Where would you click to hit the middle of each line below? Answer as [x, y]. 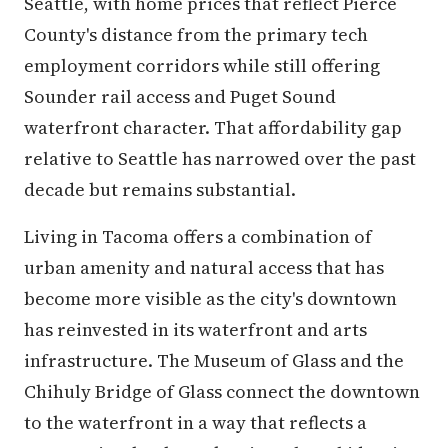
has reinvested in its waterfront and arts [195, 329]
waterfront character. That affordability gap [213, 127]
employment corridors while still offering [202, 65]
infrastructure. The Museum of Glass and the [214, 360]
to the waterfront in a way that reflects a [195, 422]
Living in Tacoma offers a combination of [198, 236]
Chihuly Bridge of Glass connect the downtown [222, 391]
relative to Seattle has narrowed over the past [220, 158]
